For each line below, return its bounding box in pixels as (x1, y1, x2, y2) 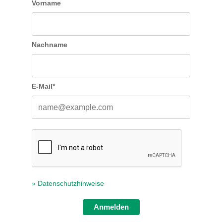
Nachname (32, 41, 67, 49)
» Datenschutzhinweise (32, 179, 104, 187)
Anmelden (93, 203, 129, 211)
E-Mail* (32, 82, 55, 90)
